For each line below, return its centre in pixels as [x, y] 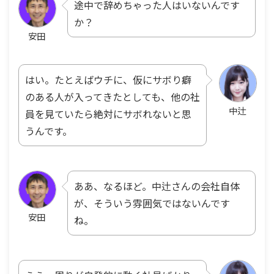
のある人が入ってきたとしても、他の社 [113, 96]
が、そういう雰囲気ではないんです [152, 203]
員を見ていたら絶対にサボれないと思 [108, 113]
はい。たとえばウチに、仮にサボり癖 [108, 79]
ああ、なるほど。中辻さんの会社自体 [157, 186]
